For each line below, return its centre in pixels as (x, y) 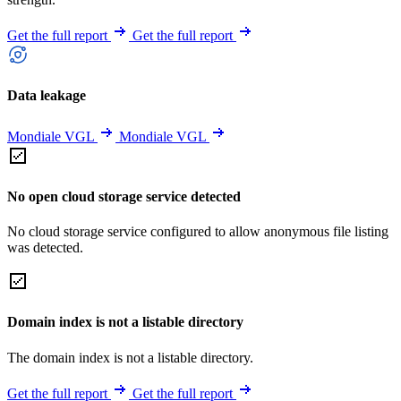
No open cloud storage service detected (124, 196)
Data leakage (47, 96)
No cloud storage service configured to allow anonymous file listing (198, 232)
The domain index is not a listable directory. (130, 357)
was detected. (45, 248)
